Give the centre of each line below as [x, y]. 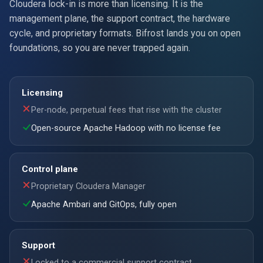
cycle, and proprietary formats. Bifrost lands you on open [125, 33]
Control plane [50, 169]
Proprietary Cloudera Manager [88, 186]
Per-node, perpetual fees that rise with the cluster [127, 110]
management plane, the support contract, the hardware [120, 18]
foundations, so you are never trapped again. [100, 48]
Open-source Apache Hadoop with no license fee [126, 128]
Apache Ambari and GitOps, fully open [104, 204]
